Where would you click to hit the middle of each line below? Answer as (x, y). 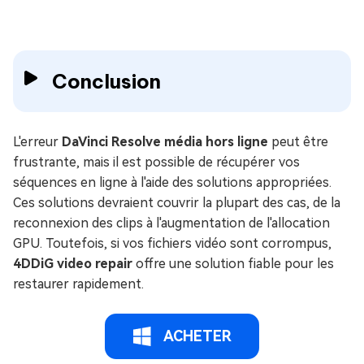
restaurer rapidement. (78, 284)
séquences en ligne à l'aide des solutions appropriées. (172, 183)
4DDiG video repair (73, 264)
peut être (298, 142)
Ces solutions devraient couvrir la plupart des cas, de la (177, 203)
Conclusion (106, 82)
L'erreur (37, 142)
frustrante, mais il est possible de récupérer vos (156, 162)
